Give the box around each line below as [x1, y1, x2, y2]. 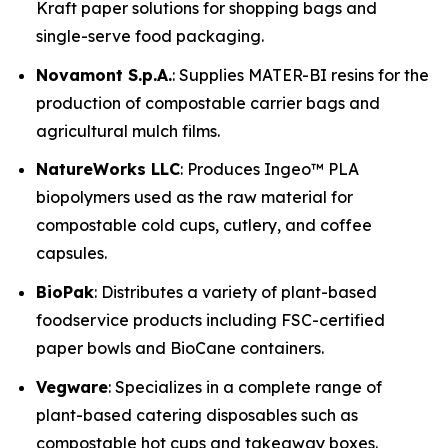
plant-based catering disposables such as [36, 404, 358, 425]
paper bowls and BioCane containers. [36, 338, 324, 358]
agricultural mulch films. [36, 120, 220, 141]
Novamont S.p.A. [36, 64, 172, 85]
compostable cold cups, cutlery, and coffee [36, 215, 372, 236]
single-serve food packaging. [36, 26, 264, 47]
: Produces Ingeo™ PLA [180, 159, 359, 180]
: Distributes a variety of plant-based [94, 282, 377, 302]
